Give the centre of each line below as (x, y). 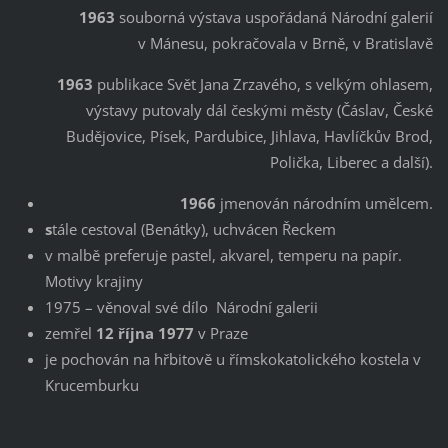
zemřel (70, 332)
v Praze (220, 332)
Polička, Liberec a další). (352, 161)
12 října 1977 (144, 332)
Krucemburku (91, 384)
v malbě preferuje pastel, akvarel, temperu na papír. (223, 254)
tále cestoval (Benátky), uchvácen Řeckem (193, 228)
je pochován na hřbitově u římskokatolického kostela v (232, 358)
